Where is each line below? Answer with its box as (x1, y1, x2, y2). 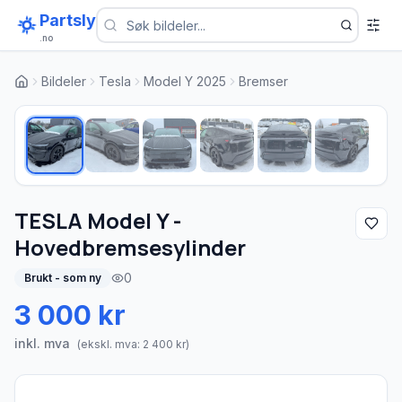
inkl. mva (14, 336, 70, 351)
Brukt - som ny (24, 271, 101, 284)
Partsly (39, 11, 96, 30)
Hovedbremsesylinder (14, 232, 246, 262)
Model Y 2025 (144, 74, 226, 89)
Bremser (239, 74, 288, 89)
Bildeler (41, 74, 86, 89)
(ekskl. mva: (77, 337, 143, 351)
